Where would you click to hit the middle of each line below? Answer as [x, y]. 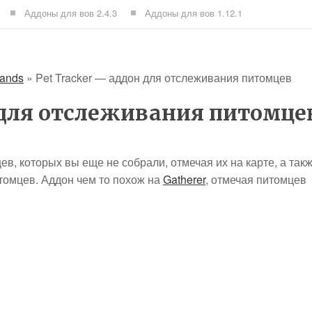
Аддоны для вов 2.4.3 [71, 13]
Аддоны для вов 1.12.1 [194, 13]
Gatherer [184, 179]
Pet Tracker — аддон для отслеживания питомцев [164, 78]
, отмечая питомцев [256, 179]
